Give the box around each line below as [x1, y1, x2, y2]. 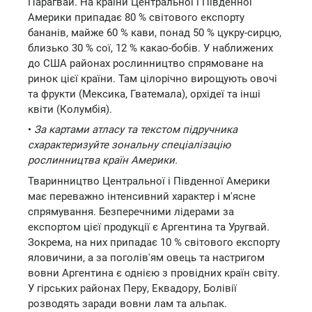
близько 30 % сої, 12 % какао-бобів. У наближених [28, 41, 273, 54]
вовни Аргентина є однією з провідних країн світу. [28, 266, 280, 279]
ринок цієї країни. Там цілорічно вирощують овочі [28, 72, 277, 85]
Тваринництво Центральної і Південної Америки [28, 174, 270, 187]
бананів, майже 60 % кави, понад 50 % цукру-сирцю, [28, 26, 281, 39]
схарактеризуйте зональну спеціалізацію [28, 139, 231, 151]
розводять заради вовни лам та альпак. [28, 297, 227, 310]
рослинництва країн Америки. [28, 154, 178, 166]
